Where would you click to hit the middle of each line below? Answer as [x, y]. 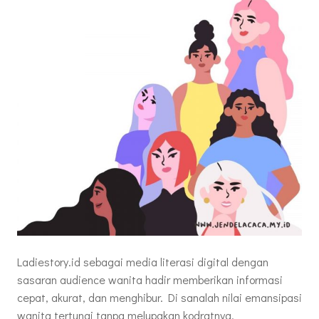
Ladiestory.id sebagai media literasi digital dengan [143, 262]
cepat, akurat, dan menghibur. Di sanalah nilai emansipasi [159, 298]
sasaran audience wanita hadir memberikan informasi [150, 280]
